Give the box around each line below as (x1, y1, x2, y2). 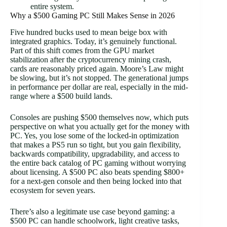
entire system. (30, 2, 74, 11)
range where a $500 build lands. (10, 91, 112, 100)
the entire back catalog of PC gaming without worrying (10, 158, 186, 167)
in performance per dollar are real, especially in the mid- (10, 82, 188, 91)
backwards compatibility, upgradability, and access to (10, 149, 179, 158)
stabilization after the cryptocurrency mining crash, (10, 55, 171, 64)
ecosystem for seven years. (10, 185, 95, 195)
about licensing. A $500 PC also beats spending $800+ (10, 167, 184, 176)
